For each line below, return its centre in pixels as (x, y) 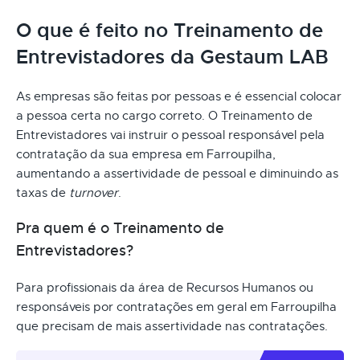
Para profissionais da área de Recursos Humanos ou (165, 287)
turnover (94, 192)
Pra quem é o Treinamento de (120, 228)
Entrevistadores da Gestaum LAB (172, 57)
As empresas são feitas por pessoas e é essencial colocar (179, 96)
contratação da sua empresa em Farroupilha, (146, 154)
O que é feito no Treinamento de (170, 30)
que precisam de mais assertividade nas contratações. (172, 326)
